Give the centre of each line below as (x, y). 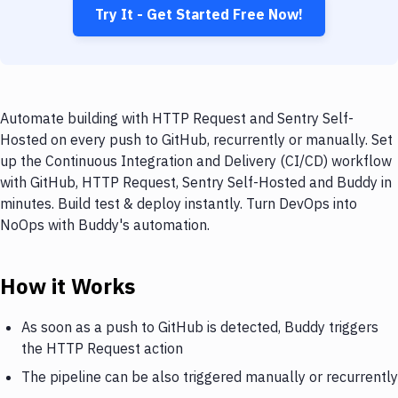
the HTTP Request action (102, 348)
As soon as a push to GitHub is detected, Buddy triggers (200, 326)
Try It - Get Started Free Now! (199, 14)
